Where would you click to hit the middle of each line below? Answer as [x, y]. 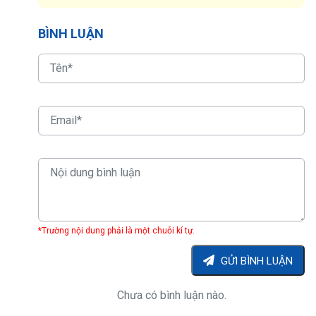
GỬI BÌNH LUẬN [257, 261]
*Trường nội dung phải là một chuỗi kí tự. [116, 230]
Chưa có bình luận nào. [171, 295]
